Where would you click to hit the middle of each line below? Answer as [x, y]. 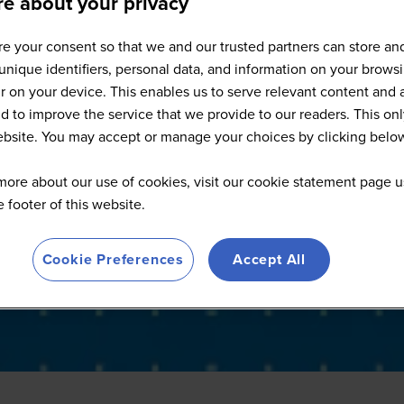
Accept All [269, 260]
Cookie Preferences [113, 260]
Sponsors [202, 49]
